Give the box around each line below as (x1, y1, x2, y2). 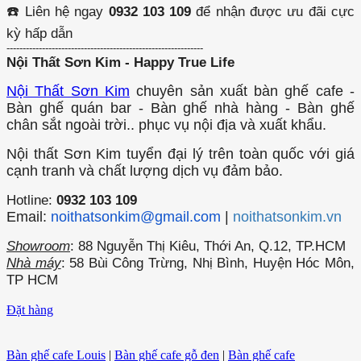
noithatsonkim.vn (233, 209, 342, 226)
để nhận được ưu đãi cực (191, 3, 355, 20)
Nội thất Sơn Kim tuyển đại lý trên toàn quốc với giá (6, 146, 355, 163)
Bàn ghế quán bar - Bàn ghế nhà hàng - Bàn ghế (6, 100, 355, 117)
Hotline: (6, 192, 56, 209)
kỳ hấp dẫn (6, 25, 77, 42)
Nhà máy (6, 255, 61, 272)
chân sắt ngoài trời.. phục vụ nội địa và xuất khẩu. (6, 117, 326, 134)
